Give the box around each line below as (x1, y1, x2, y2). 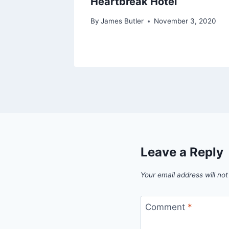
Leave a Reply (141, 145, 223, 160)
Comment (145, 201, 188, 212)
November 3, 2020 (154, 17, 217, 26)
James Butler (101, 17, 144, 26)
